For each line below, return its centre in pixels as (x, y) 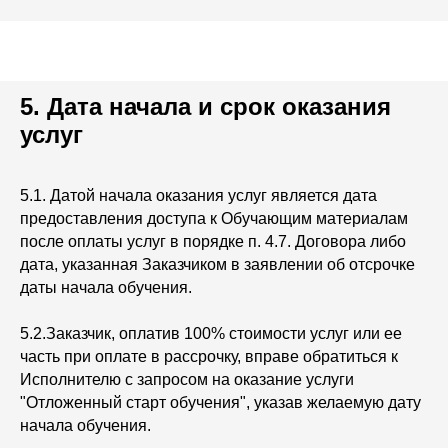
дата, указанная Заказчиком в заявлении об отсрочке (217, 264)
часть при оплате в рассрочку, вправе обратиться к (209, 356)
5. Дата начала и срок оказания (205, 106)
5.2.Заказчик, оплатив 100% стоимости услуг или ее (211, 333)
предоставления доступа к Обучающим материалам (214, 218)
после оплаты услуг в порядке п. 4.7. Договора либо (213, 241)
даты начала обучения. (108, 287)
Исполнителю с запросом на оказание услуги (187, 379)
